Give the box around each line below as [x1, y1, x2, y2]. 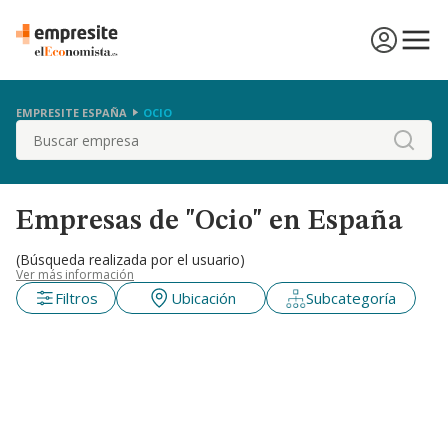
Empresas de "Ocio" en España [16, 208, 403, 236]
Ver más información [16, 266, 134, 283]
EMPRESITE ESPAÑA [16, 104, 127, 120]
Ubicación [170, 288, 236, 308]
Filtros [54, 288, 98, 308]
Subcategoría [306, 288, 396, 308]
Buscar [15, 120, 67, 142]
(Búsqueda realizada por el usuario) [16, 250, 245, 269]
